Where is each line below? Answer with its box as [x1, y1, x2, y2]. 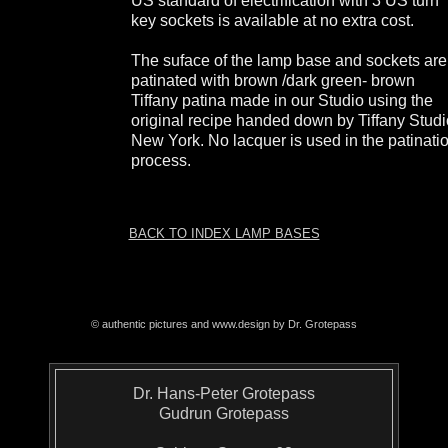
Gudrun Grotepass [159, 405, 289, 422]
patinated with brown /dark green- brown [131, 72, 416, 89]
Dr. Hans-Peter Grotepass [133, 385, 315, 402]
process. [131, 152, 192, 169]
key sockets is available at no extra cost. [131, 12, 419, 29]
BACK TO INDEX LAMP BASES [128, 226, 320, 241]
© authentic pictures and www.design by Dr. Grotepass [91, 318, 357, 330]
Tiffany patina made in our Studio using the [131, 92, 434, 109]
